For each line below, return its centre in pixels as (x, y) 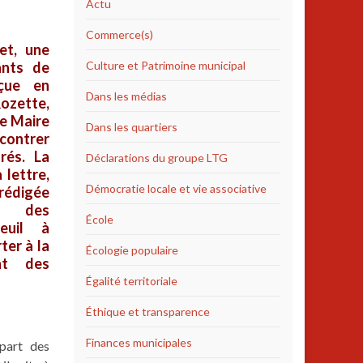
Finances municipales (139, 342)
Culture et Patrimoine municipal (166, 65)
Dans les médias (126, 96)
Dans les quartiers (132, 127)
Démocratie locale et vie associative (176, 188)
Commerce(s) (120, 34)
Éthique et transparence (148, 312)
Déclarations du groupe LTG (157, 158)
